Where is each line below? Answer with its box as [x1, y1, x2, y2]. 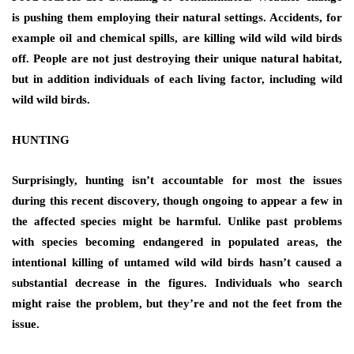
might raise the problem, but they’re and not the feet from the [12, 297, 342, 311]
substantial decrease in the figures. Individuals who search [12, 277, 342, 290]
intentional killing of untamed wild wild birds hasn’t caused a [12, 256, 342, 269]
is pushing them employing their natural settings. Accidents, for [12, 11, 342, 24]
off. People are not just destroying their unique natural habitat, [12, 52, 342, 66]
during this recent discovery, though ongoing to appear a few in [12, 194, 342, 208]
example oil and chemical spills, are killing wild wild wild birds [12, 32, 342, 45]
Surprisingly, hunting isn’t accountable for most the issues [12, 174, 342, 187]
